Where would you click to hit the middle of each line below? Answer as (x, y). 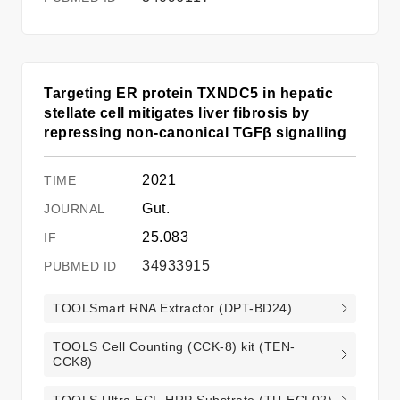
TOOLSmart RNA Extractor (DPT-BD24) (172, 308)
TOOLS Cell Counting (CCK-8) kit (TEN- (174, 346)
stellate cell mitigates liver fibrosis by (177, 112)
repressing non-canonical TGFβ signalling (195, 132)
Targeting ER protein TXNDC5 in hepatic (188, 93)
